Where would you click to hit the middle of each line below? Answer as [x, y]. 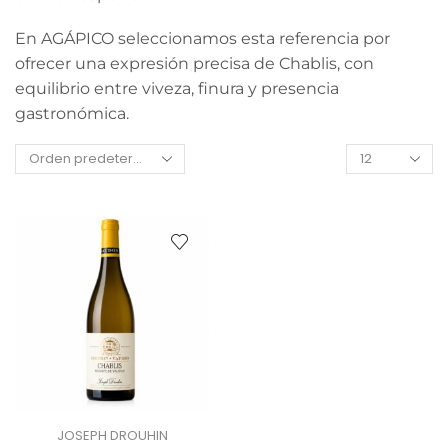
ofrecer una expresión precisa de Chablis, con [194, 63]
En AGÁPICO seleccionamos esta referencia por [202, 38]
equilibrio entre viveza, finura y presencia [177, 88]
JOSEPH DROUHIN [112, 436]
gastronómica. [72, 113]
